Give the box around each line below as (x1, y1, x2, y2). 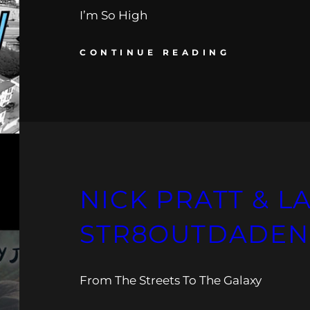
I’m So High (80, 8, 148, 23)
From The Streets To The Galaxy (80, 273, 262, 288)
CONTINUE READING (80, 47, 230, 58)
